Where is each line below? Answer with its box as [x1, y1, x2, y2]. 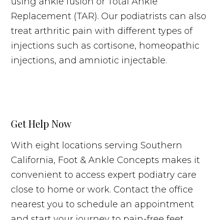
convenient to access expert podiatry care [11, 169, 197, 180]
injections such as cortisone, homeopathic [11, 40, 200, 51]
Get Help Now [11, 116, 72, 130]
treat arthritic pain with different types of [11, 25, 193, 36]
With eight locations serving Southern [11, 139, 183, 151]
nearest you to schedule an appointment [11, 198, 194, 210]
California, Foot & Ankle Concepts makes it [11, 154, 200, 165]
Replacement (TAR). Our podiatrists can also [11, 10, 207, 22]
